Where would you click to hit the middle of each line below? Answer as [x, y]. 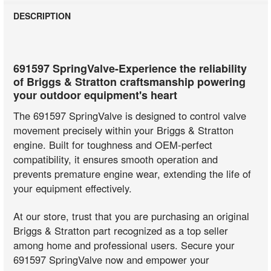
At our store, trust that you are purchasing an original [132, 216]
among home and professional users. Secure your [124, 245]
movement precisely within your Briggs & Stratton [124, 130]
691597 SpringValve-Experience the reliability [130, 68]
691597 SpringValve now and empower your [112, 260]
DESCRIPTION [42, 15]
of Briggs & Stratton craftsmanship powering [130, 81]
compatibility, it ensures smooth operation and [116, 159]
